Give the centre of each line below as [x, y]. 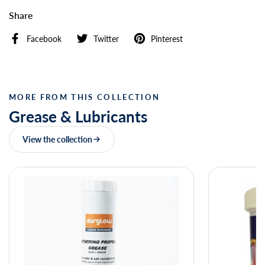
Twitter [106, 38]
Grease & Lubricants [78, 117]
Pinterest [167, 38]
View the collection [57, 139]
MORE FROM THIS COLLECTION [85, 97]
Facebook [44, 38]
